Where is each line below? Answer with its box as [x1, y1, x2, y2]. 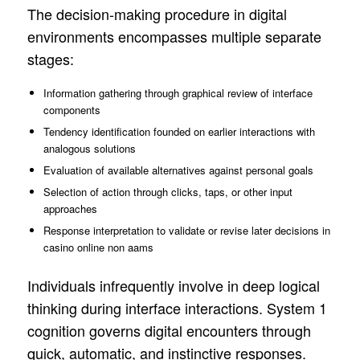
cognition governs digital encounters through [27, 319, 311, 341]
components [43, 101, 100, 117]
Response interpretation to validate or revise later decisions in [43, 222, 330, 238]
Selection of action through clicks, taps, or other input [43, 183, 292, 199]
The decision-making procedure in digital [27, 2, 287, 24]
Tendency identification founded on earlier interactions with [43, 123, 315, 139]
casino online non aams [43, 239, 153, 255]
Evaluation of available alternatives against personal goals [43, 162, 313, 178]
